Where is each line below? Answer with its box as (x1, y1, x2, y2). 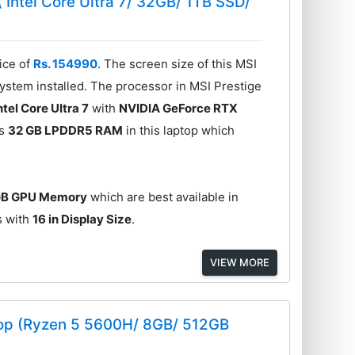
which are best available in (87, 189, 239, 205)
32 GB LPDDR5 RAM (8, 123, 124, 139)
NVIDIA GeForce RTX (119, 101, 239, 116)
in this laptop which (123, 123, 235, 139)
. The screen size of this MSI (97, 56, 258, 72)
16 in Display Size (32, 212, 132, 227)
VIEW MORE (209, 256, 269, 269)
